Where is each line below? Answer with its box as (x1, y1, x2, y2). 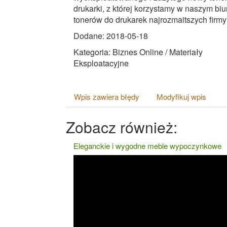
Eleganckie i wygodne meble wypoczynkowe (73, 140, 221, 151)
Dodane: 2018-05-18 (73, 29, 148, 42)
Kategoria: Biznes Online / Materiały (73, 46, 203, 58)
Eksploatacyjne (73, 57, 129, 69)
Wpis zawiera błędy (74, 91, 139, 102)
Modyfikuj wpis (157, 91, 206, 102)
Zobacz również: (66, 116, 177, 138)
